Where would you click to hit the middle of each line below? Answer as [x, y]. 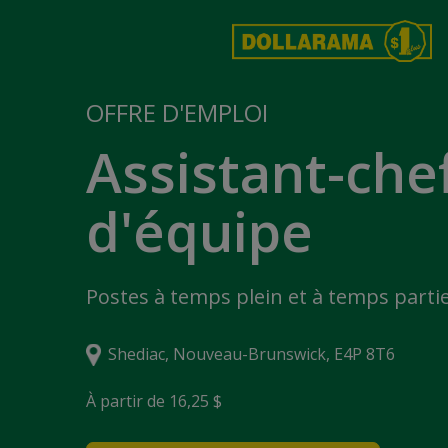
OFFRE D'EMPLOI [176, 112]
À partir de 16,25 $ [153, 401]
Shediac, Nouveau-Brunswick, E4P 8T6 [251, 354]
